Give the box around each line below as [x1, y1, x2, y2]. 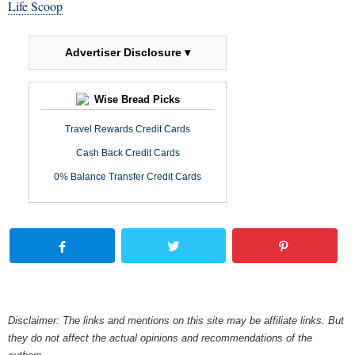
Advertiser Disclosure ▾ [65, 46, 190, 59]
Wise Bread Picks [90, 94, 180, 106]
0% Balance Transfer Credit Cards [54, 171, 201, 183]
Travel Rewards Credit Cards [65, 124, 190, 136]
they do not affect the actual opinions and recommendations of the [8, 332, 312, 345]
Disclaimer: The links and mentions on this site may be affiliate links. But [8, 315, 344, 327]
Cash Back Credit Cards [75, 147, 180, 159]
